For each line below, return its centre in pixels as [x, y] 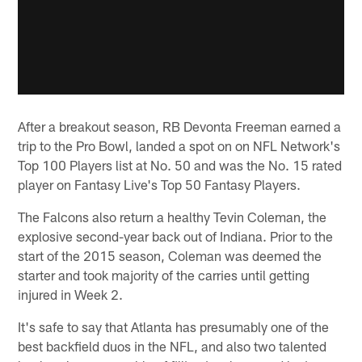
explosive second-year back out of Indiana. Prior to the [176, 236]
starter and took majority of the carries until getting [164, 274]
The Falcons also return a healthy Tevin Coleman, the [173, 216]
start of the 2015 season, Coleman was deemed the [170, 255]
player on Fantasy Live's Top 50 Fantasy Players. [160, 184]
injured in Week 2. [71, 294]
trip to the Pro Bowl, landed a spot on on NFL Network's [179, 145]
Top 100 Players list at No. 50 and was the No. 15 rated [180, 164]
